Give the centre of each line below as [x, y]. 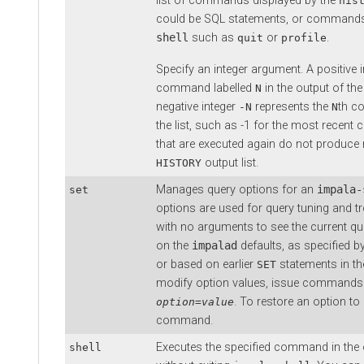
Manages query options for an [236, 189]
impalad [214, 245]
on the [174, 245]
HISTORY [179, 162]
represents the [292, 106]
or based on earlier [206, 264]
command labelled [206, 88]
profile [304, 37]
